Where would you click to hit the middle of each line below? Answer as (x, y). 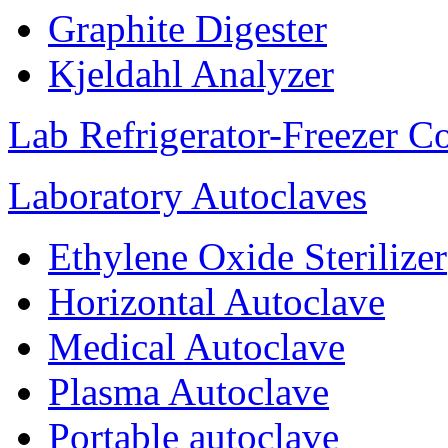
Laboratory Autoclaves (187, 196)
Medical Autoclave (196, 347)
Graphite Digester (187, 29)
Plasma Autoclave (188, 392)
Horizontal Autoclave (216, 302)
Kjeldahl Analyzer (191, 74)
